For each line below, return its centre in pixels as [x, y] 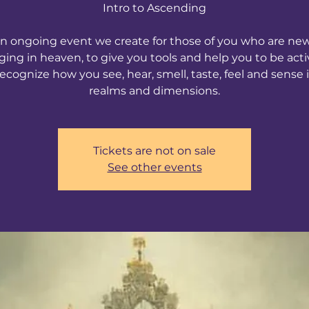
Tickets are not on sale [154, 150]
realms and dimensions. [154, 90]
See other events [154, 167]
